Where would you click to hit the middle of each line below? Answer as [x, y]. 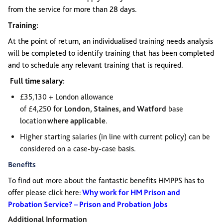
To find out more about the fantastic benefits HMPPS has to [106, 180]
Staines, [107, 109]
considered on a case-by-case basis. [78, 149]
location [34, 121]
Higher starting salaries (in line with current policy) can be [115, 137]
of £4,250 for [42, 109]
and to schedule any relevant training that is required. [96, 65]
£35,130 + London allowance [67, 97]
